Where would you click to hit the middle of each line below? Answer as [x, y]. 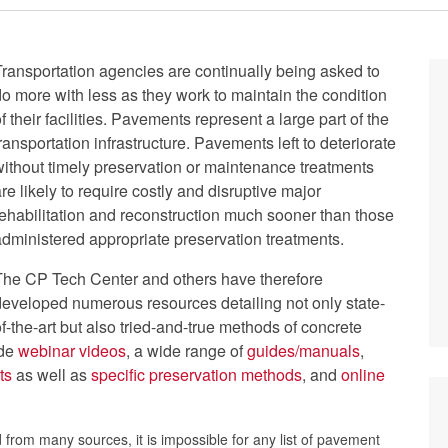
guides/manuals [303, 350]
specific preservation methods [196, 374]
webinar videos [72, 350]
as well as [51, 374]
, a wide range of [186, 350]
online [363, 374]
